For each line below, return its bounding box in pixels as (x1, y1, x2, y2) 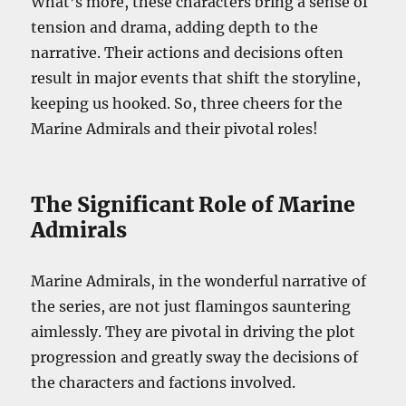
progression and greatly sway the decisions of (31, 348, 359, 367)
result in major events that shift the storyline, (31, 69, 362, 88)
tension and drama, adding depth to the (31, 18, 319, 37)
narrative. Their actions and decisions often (31, 43, 344, 63)
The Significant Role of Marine (31, 191, 356, 218)
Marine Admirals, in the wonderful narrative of (31, 272, 367, 291)
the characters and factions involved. (31, 373, 296, 392)
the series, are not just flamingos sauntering (31, 297, 352, 316)
